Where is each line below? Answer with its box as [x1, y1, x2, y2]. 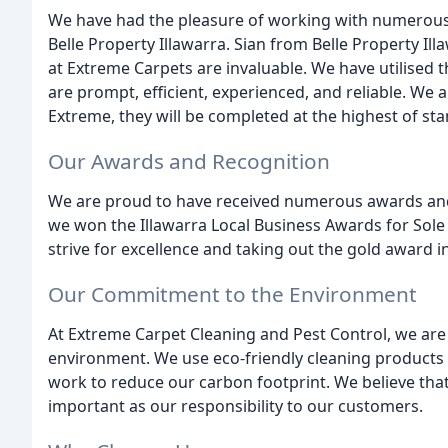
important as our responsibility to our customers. [48, 394, 423, 417]
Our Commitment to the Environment [48, 279, 417, 308]
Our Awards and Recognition [48, 146, 330, 175]
